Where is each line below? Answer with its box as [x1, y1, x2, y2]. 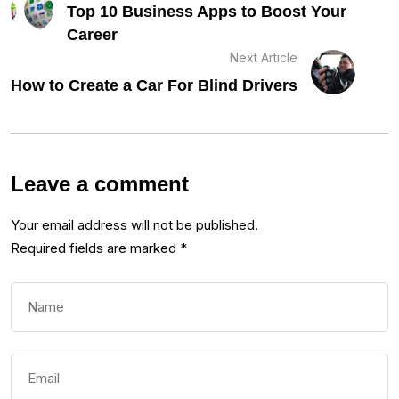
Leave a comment [11, 172, 189, 197]
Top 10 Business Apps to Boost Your [67, 3, 346, 21]
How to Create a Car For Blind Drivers [11, 77, 297, 95]
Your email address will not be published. [11, 216, 258, 234]
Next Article [230, 50, 297, 66]
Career [67, 26, 118, 45]
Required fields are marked [11, 240, 180, 257]
